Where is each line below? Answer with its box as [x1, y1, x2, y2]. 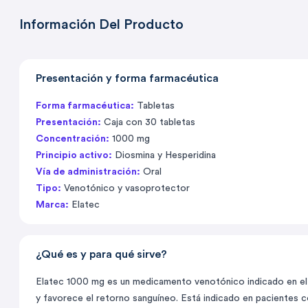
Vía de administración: [36, 167, 140, 177]
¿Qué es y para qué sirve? [36, 249, 167, 261]
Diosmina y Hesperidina [112, 151, 216, 161]
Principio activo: [36, 151, 112, 161]
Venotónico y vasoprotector [61, 184, 190, 194]
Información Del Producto [19, 18, 184, 32]
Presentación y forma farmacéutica [36, 73, 219, 85]
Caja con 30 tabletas [101, 118, 195, 128]
